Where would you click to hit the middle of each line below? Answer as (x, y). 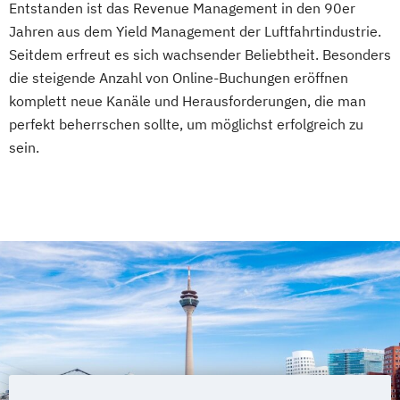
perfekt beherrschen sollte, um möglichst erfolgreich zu (186, 124)
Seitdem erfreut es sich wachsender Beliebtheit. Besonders (200, 54)
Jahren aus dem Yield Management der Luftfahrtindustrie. (195, 31)
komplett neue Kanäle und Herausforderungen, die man (187, 100)
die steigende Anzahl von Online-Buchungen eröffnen (179, 77)
